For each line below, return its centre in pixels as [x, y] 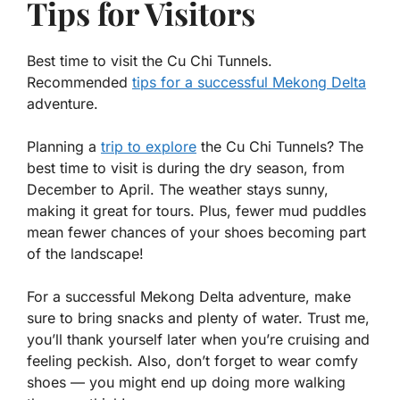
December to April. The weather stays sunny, [178, 189]
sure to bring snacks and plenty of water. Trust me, [198, 317]
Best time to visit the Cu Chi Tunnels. [150, 60]
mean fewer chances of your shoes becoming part [196, 232]
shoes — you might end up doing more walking [186, 382]
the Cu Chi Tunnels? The [280, 146]
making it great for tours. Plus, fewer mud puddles [196, 210]
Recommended [79, 82]
